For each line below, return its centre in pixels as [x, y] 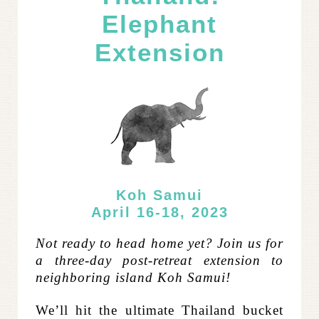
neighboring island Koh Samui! [133, 277]
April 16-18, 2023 [159, 212]
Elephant [159, 24]
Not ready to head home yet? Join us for [159, 243]
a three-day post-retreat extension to [159, 260]
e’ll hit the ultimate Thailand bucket [166, 310]
